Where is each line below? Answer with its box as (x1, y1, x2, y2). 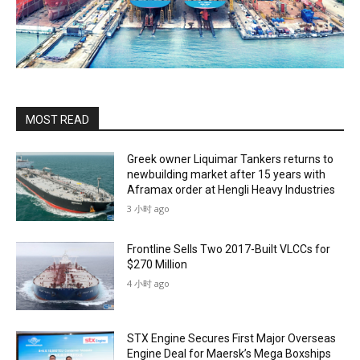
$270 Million (127, 257, 188, 271)
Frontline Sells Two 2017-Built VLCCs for (127, 242, 331, 256)
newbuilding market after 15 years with (127, 168, 326, 181)
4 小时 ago (127, 276, 170, 289)
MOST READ (26, 113, 89, 126)
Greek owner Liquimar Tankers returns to (127, 153, 334, 166)
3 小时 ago (127, 202, 170, 215)
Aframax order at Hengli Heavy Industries (127, 183, 336, 196)
